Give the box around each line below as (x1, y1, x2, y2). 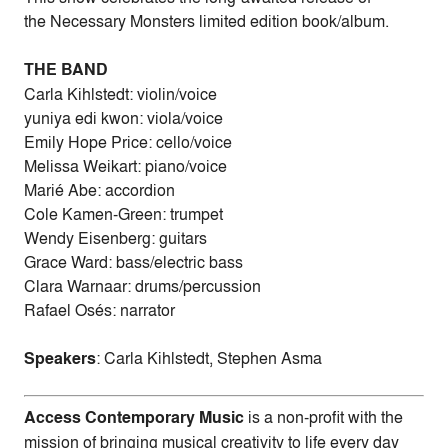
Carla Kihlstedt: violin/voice (24, 83, 217, 106)
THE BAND (24, 58, 108, 82)
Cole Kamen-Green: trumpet (24, 203, 223, 226)
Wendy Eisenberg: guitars (24, 227, 207, 250)
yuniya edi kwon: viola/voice (24, 107, 223, 130)
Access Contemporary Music (24, 406, 244, 430)
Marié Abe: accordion (24, 179, 175, 202)
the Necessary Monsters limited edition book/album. (24, 10, 389, 33)
